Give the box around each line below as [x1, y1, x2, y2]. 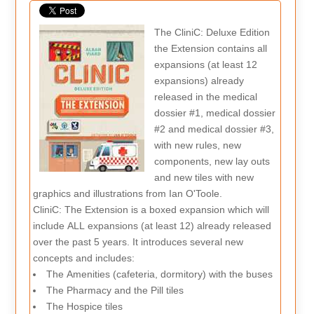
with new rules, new [153, 139, 241, 151]
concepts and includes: [33, 252, 135, 264]
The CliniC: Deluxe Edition [153, 26, 270, 38]
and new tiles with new [153, 171, 254, 183]
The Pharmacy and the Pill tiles [46, 284, 184, 296]
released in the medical [153, 90, 257, 102]
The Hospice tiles [46, 300, 123, 312]
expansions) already [153, 74, 244, 86]
